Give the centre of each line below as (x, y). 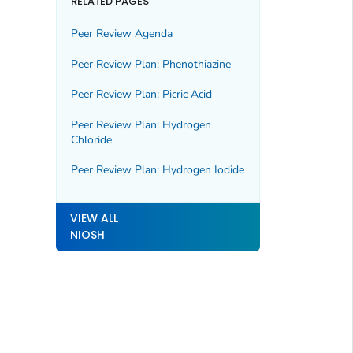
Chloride (91, 139)
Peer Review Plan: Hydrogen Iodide (157, 170)
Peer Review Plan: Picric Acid (141, 95)
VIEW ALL (94, 218)
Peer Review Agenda (121, 34)
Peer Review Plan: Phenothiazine (150, 64)
